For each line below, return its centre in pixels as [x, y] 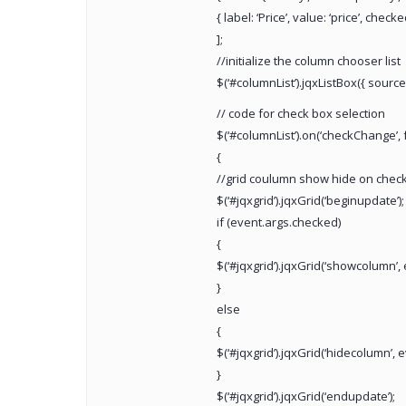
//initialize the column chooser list [308, 61]
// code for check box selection [300, 114]
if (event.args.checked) [278, 222]
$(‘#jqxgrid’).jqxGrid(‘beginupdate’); [310, 201]
